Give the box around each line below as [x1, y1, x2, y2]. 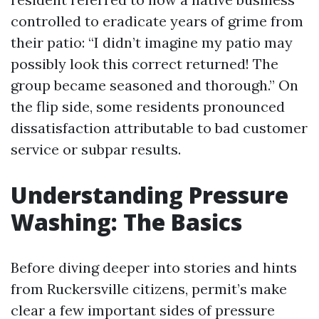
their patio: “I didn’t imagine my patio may [11, 33, 293, 51]
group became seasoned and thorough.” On [11, 76, 298, 94]
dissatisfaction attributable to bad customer [11, 119, 308, 137]
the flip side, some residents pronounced [11, 98, 285, 115]
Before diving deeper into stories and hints [11, 258, 297, 276]
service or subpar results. [11, 140, 181, 158]
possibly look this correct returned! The [11, 55, 278, 73]
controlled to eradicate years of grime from [11, 12, 303, 30]
